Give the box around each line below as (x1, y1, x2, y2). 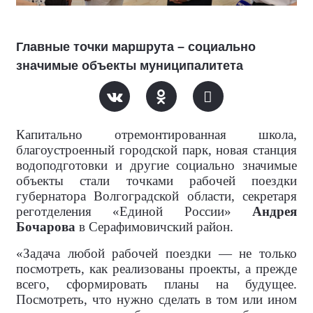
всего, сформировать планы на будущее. (16, 277, 297, 291)
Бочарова (16, 219, 75, 234)
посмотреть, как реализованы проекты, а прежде (16, 261, 297, 276)
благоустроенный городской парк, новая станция (16, 143, 297, 157)
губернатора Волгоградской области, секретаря (16, 189, 297, 203)
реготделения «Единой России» (16, 204, 252, 219)
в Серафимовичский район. (75, 219, 233, 234)
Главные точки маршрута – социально (16, 40, 256, 54)
